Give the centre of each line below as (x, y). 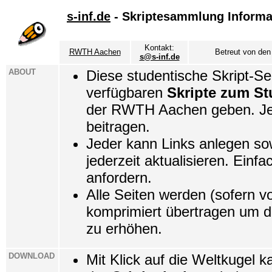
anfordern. (119, 178)
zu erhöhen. (124, 229)
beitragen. (118, 127)
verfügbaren (127, 93)
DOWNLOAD (32, 256)
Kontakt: (159, 48)
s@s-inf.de (159, 57)
